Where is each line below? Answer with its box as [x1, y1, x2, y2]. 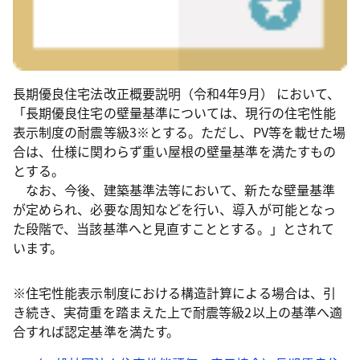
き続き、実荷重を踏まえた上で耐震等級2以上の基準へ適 [13, 302, 343, 322]
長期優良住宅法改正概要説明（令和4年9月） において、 [13, 84, 341, 104]
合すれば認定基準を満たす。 [13, 321, 180, 342]
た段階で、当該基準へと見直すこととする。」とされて [13, 219, 334, 239]
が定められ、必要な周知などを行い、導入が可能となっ [13, 199, 336, 219]
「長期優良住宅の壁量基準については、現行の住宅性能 [13, 103, 336, 123]
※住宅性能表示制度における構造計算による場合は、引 [13, 283, 336, 303]
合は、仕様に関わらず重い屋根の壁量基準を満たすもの [13, 141, 336, 162]
